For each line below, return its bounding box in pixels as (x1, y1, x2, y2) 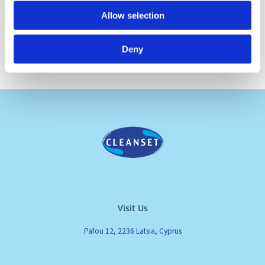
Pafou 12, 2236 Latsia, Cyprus (83, 225, 182, 236)
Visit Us (117, 202, 148, 214)
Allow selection (101, 10, 164, 21)
